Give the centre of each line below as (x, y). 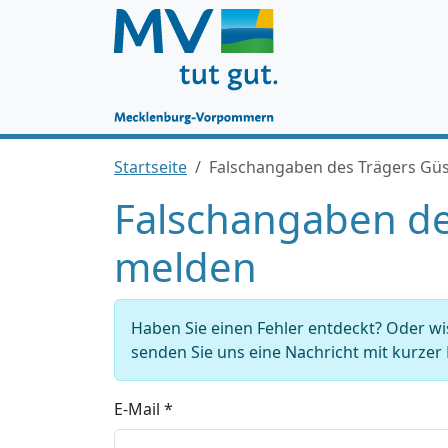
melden (185, 266)
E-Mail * (143, 409)
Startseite (150, 167)
